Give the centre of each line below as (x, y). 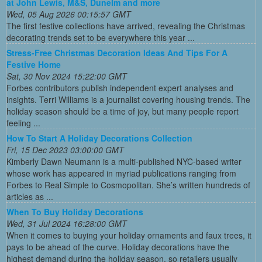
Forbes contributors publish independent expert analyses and (120, 87)
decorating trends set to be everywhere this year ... (101, 37)
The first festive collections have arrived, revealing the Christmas (126, 25)
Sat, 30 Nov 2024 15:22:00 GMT (67, 76)
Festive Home (34, 64)
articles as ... (30, 196)
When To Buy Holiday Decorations (75, 211)
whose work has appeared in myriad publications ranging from (121, 173)
